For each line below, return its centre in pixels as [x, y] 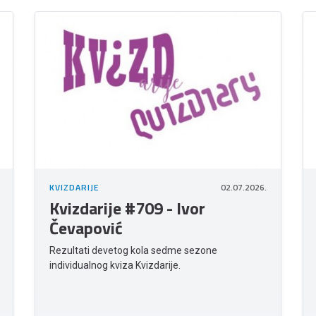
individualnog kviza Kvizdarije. [115, 266]
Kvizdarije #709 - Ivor [127, 208]
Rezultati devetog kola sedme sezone [133, 251]
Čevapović [86, 228]
